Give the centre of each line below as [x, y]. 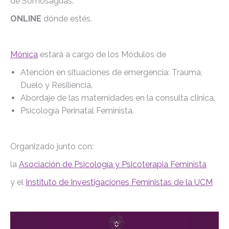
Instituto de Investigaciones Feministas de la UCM [119, 182]
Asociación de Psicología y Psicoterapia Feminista [113, 164]
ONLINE [26, 19]
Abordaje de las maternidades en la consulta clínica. [118, 98]
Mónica [24, 54]
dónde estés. [67, 19]
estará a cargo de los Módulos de [102, 54]
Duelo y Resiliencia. [56, 85]
